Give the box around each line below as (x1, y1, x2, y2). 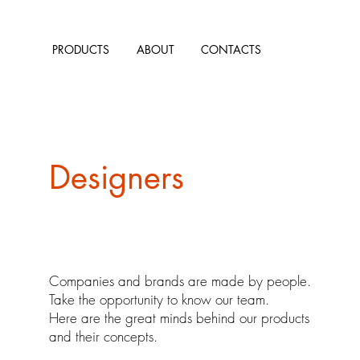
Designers (48, 157, 184, 198)
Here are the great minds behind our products (48, 309, 309, 327)
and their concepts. (48, 327, 157, 346)
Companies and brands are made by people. (48, 272, 311, 290)
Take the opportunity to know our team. (48, 290, 269, 309)
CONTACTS (200, 42, 261, 57)
